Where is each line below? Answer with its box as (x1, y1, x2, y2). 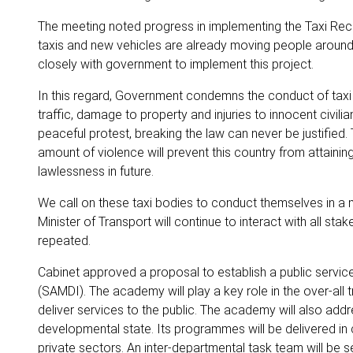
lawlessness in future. (38, 164, 154, 179)
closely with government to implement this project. (38, 57, 314, 72)
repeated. (38, 233, 91, 248)
